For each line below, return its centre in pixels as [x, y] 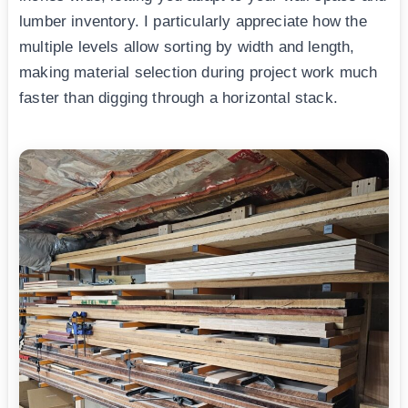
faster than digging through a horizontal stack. [178, 97]
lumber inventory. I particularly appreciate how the [193, 21]
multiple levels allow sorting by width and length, [187, 46]
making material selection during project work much [199, 72]
